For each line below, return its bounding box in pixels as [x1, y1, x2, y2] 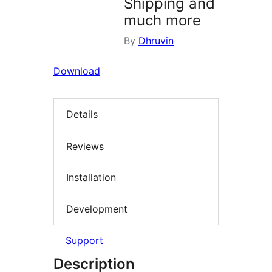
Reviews [66, 140, 104, 152]
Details [66, 108, 98, 121]
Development [66, 202, 127, 215]
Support [66, 234, 103, 247]
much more [124, 12, 201, 30]
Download [53, 65, 100, 78]
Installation [66, 171, 116, 184]
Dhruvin [138, 35, 174, 47]
